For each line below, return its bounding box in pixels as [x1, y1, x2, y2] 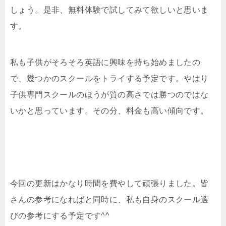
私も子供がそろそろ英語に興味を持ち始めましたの [10, 58, 201, 67]
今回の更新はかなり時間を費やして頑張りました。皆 [10, 179, 209, 188]
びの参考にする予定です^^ [10, 211, 110, 220]
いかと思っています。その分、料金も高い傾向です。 [10, 106, 209, 116]
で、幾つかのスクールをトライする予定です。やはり [10, 74, 209, 83]
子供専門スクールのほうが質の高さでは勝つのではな [10, 90, 209, 99]
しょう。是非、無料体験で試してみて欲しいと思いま [10, 6, 209, 15]
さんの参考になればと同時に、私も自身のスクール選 [10, 195, 209, 204]
